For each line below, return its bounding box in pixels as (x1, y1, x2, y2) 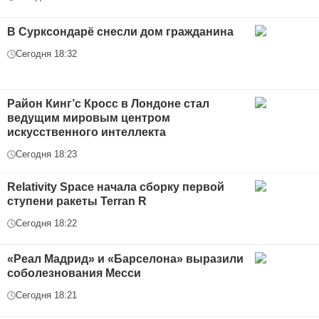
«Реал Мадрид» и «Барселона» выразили (7, 253, 244, 266)
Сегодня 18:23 (16, 149, 77, 160)
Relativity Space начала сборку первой (7, 181, 224, 194)
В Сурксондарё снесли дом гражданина (7, 26, 234, 38)
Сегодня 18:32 (16, 48, 77, 60)
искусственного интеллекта (7, 126, 166, 139)
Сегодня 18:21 (16, 290, 77, 301)
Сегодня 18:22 (16, 218, 77, 229)
